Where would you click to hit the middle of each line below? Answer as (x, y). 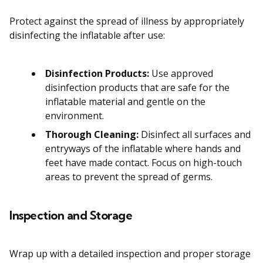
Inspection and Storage (71, 215)
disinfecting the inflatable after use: (87, 36)
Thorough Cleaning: (92, 135)
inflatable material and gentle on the (125, 102)
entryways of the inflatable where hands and (143, 149)
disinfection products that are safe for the (137, 88)
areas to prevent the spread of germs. (129, 177)
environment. (75, 116)
